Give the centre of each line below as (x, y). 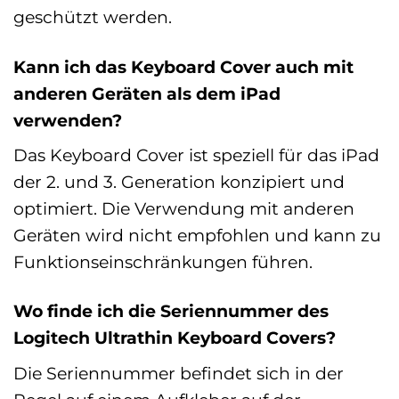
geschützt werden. (93, 17)
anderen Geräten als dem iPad (147, 93)
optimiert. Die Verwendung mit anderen (184, 209)
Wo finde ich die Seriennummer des (171, 311)
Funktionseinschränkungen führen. (163, 262)
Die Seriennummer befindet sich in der (179, 374)
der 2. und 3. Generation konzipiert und (179, 182)
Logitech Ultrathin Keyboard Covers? (175, 338)
